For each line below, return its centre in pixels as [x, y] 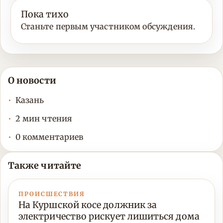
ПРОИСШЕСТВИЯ [52, 194]
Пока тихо [45, 14]
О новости [32, 81]
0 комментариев [50, 137]
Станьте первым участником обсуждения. [108, 27]
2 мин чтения [44, 119]
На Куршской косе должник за [88, 205]
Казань [30, 100]
